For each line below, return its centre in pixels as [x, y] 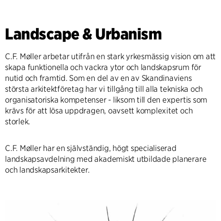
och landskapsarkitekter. [48, 170]
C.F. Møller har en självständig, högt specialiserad [91, 148]
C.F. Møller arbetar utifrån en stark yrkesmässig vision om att [110, 56]
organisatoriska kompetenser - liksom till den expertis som [106, 100]
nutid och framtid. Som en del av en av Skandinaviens [98, 78]
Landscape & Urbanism [83, 34]
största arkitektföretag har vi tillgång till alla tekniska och [104, 89]
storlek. [18, 122]
